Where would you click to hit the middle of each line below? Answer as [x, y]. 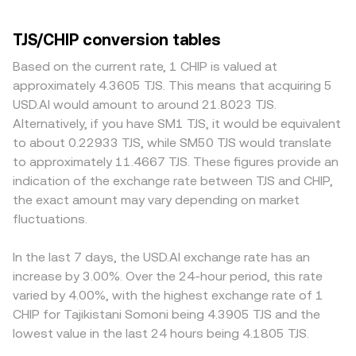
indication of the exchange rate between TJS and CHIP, [173, 181]
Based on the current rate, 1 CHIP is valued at [145, 66]
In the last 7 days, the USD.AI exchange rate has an [161, 257]
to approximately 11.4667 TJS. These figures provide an [176, 162]
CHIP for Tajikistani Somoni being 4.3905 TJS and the [166, 314]
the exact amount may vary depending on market [156, 200]
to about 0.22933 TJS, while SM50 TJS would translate [172, 143]
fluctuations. [50, 219]
